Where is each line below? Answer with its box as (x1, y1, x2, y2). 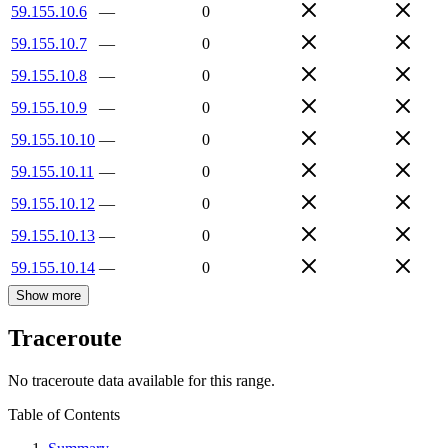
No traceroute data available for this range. (8, 372, 275, 390)
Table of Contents (8, 406, 120, 424)
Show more (16, 287, 81, 303)
